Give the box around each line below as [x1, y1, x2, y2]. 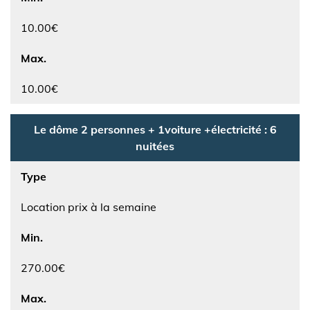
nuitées [136, 139, 174, 153]
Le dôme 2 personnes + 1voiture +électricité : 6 [33, 122, 277, 136]
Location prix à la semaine [21, 200, 156, 214]
